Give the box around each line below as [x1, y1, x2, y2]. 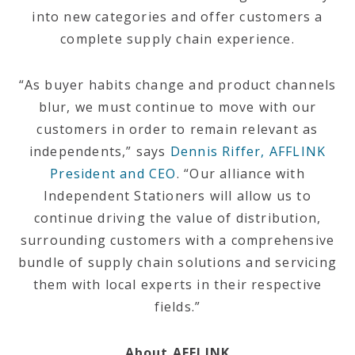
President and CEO [50, 165, 177, 182]
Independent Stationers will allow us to [44, 187, 311, 204]
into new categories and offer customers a [32, 8, 323, 25]
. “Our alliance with [176, 165, 305, 182]
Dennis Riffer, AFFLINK [170, 143, 326, 160]
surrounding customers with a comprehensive [20, 231, 335, 249]
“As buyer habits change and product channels [18, 76, 337, 94]
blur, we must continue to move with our [38, 98, 317, 116]
